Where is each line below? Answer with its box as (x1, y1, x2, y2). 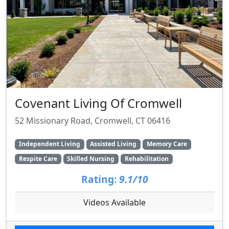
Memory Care (146, 140, 187, 149)
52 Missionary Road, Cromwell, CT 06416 (15, 115, 170, 127)
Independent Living (18, 140, 80, 149)
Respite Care (18, 154, 57, 163)
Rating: (81, 172, 117, 186)
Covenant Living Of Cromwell (15, 95, 182, 112)
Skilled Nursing (67, 154, 115, 163)
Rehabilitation (124, 154, 169, 163)
